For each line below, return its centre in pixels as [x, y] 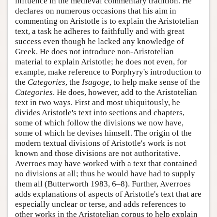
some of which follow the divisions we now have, [99, 123]
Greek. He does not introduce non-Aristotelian [94, 52]
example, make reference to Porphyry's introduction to [108, 72]
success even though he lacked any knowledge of [100, 42]
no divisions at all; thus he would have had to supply [105, 174]
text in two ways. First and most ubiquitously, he [98, 103]
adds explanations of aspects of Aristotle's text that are [108, 194]
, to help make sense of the [155, 82]
